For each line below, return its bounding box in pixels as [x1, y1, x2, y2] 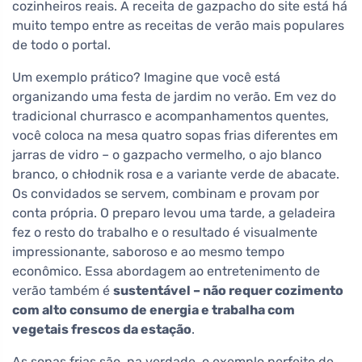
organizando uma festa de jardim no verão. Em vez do [12, 89, 336, 105]
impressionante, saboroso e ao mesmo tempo [12, 244, 284, 260]
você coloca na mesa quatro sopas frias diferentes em [12, 128, 338, 144]
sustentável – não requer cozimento [113, 283, 343, 299]
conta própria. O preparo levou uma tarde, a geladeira [12, 205, 335, 221]
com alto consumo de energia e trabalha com [12, 302, 295, 318]
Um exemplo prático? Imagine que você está [12, 69, 280, 86]
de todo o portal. [12, 37, 111, 53]
